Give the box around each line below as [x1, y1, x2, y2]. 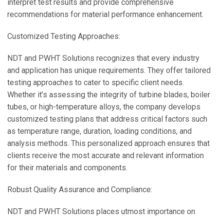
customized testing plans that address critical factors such [7, 114, 207, 124]
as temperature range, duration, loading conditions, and [7, 127, 192, 136]
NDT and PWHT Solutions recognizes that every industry [7, 54, 200, 63]
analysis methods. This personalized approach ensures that [7, 139, 210, 148]
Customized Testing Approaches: [7, 32, 120, 41]
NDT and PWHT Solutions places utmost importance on [7, 207, 195, 216]
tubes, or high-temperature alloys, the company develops [7, 102, 200, 111]
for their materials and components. [7, 163, 127, 172]
